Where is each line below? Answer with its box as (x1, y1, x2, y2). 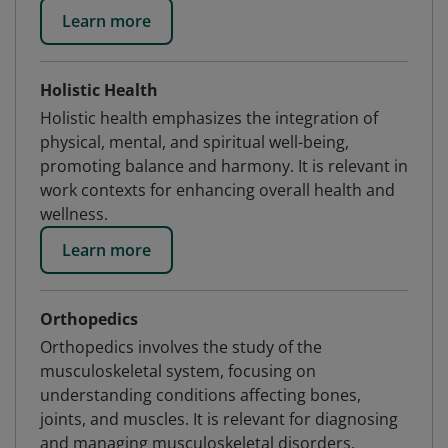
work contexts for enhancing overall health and (40, 179, 395, 201)
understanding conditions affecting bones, (40, 384, 361, 406)
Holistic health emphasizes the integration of (40, 107, 378, 129)
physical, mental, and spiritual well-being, (40, 131, 349, 153)
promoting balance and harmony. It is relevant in (40, 155, 408, 177)
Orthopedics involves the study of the (40, 336, 322, 358)
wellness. (40, 203, 108, 225)
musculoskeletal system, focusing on (40, 360, 316, 382)
